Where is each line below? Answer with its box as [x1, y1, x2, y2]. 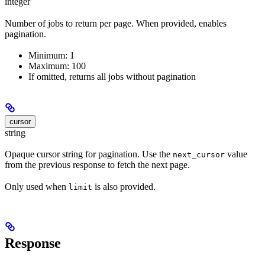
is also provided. [92, 181, 156, 192]
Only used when [5, 181, 69, 192]
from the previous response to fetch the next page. [5, 160, 190, 170]
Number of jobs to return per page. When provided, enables [5, 18, 227, 28]
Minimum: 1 [28, 50, 75, 60]
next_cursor [173, 150, 225, 160]
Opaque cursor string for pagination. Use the [5, 149, 173, 160]
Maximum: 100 [28, 61, 86, 71]
